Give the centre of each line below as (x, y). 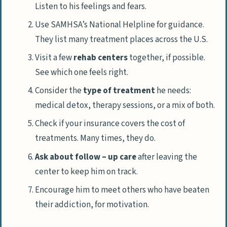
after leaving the (167, 157)
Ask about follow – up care (86, 157)
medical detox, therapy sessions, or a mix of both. (125, 106)
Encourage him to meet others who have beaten (122, 190)
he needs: (173, 91)
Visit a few (54, 58)
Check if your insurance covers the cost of (110, 124)
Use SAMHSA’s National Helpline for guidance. (120, 25)
